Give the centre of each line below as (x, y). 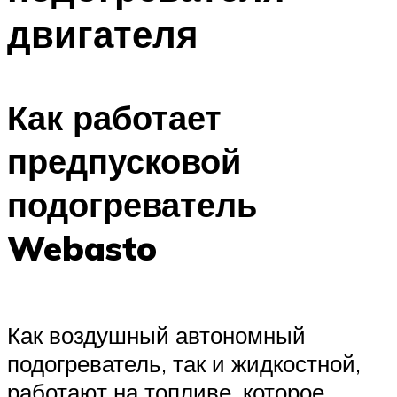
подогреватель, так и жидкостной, (184, 363)
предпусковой (124, 161)
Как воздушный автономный (156, 335)
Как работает (114, 118)
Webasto (82, 248)
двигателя (103, 33)
